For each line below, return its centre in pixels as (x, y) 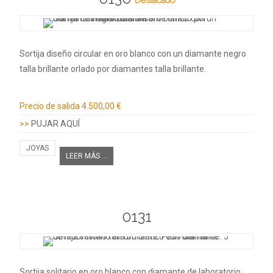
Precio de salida (50, 106)
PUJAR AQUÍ (55, 123)
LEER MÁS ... (87, 156)
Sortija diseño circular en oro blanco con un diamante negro (133, 53)
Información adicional (81, 90)
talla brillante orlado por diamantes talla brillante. (113, 69)
